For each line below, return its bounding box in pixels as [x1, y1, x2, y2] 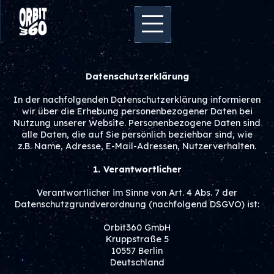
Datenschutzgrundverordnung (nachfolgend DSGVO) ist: [15, 199, 259, 210]
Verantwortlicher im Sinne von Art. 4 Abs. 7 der [37, 187, 237, 198]
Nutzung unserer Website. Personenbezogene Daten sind [13, 117, 261, 128]
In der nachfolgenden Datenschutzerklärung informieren [13, 94, 261, 105]
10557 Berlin [111, 245, 163, 256]
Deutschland [109, 257, 165, 268]
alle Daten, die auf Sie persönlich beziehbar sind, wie [21, 129, 253, 140]
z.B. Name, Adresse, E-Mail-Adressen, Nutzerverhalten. [18, 141, 256, 152]
